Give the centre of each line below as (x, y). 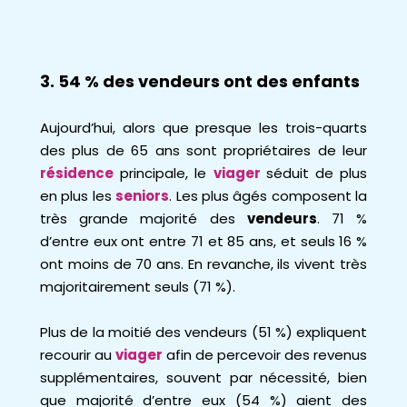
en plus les (78, 196)
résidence (77, 173)
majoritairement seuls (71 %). (138, 287)
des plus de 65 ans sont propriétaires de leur (203, 150)
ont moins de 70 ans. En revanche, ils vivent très (203, 264)
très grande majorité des (144, 218)
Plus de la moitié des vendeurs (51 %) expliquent (203, 332)
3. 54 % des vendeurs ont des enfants (200, 81)
